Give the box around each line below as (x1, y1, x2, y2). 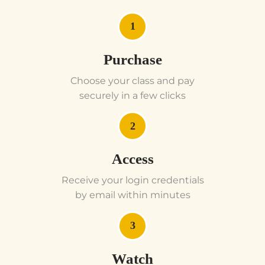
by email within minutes (75, 189, 190, 201)
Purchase (103, 51, 162, 67)
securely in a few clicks (79, 89, 186, 101)
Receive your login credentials (61, 174, 204, 186)
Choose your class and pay (70, 75, 195, 86)
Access (111, 151, 154, 167)
